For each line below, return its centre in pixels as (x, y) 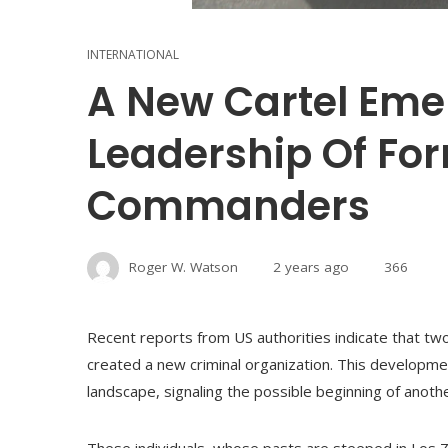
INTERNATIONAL (133, 54)
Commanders (228, 206)
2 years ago (311, 266)
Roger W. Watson (183, 266)
